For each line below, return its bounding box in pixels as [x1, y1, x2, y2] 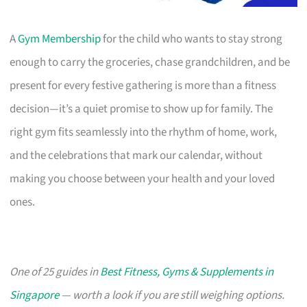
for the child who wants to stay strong [101, 30, 283, 47]
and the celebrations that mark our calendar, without [10, 147, 263, 164]
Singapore [10, 286, 60, 304]
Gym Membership [18, 30, 101, 47]
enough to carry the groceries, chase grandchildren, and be [10, 53, 291, 71]
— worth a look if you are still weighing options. [59, 286, 285, 304]
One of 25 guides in [10, 263, 101, 280]
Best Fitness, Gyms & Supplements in [100, 263, 274, 280]
